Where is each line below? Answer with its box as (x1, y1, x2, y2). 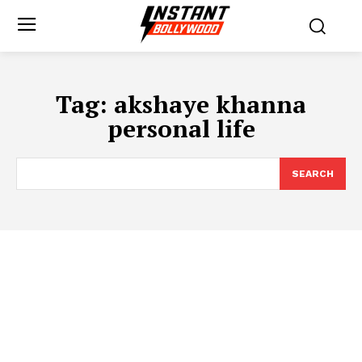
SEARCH (292, 168, 334, 179)
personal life (107, 112, 255, 145)
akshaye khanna (114, 88, 306, 120)
